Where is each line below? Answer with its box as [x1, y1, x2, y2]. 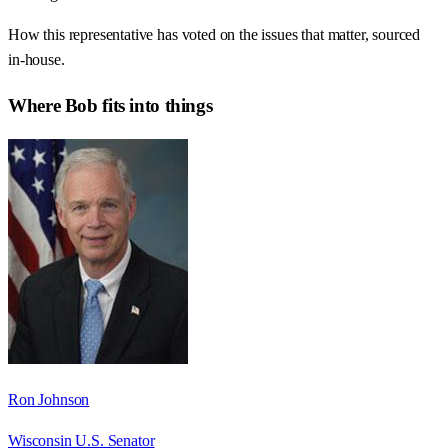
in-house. [8, 51, 65, 69]
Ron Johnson [8, 390, 90, 408]
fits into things [97, 94, 213, 116]
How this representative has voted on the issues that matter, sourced [8, 26, 421, 44]
